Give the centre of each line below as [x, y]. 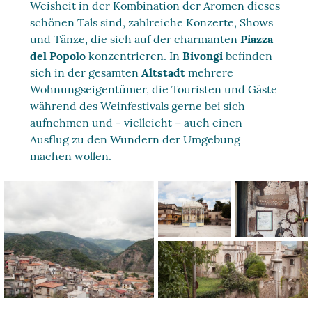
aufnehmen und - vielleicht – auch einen [136, 123]
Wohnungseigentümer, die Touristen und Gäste [154, 89]
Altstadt [165, 72]
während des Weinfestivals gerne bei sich [138, 106]
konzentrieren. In [134, 56]
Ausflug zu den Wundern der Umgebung [135, 139]
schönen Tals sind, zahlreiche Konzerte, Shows [152, 22]
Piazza [257, 39]
